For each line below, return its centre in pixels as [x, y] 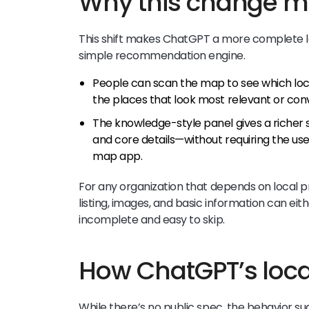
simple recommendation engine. [162, 55]
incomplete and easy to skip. [152, 219]
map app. [118, 156]
